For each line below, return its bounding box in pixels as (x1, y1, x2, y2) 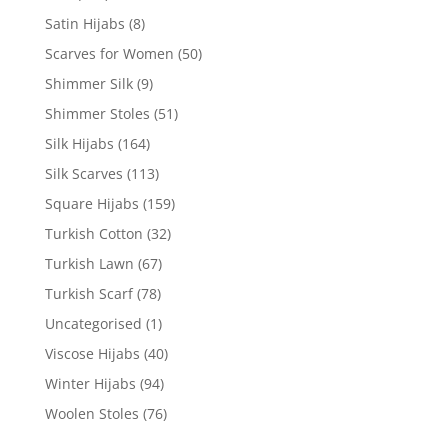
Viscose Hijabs (44, 344, 140, 364)
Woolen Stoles (44, 404, 139, 424)
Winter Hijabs (44, 374, 136, 394)
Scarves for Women (44, 44, 174, 64)
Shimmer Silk (44, 74, 133, 94)
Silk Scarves (44, 164, 123, 184)
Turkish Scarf (44, 284, 133, 304)
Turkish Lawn (44, 254, 134, 274)
